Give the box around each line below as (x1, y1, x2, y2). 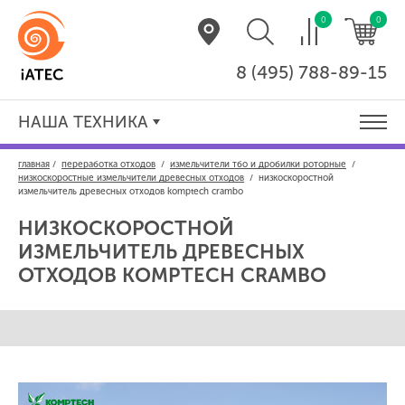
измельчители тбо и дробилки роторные (170, 159, 346, 170)
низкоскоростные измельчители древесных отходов (18, 173, 244, 184)
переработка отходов (61, 159, 155, 170)
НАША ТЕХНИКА (18, 112, 148, 132)
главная (18, 159, 50, 170)
